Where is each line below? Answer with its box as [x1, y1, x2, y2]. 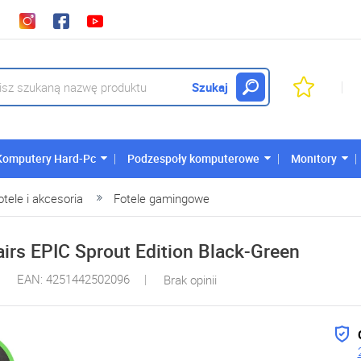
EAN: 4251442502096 [17, 271, 130, 287]
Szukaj [192, 78, 228, 95]
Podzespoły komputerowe [127, 151, 259, 166]
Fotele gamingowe [114, 190, 210, 206]
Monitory [291, 151, 337, 166]
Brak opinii [164, 271, 217, 288]
